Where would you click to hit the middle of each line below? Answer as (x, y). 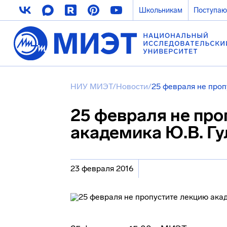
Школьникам (160, 10)
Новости (132, 86)
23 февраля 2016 (102, 168)
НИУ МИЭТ (91, 86)
